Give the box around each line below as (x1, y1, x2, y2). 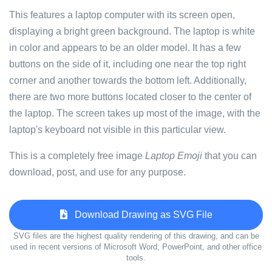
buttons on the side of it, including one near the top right (9, 59, 246, 69)
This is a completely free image (9, 151, 145, 161)
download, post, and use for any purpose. (9, 167, 186, 177)
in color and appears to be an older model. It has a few (9, 42, 241, 53)
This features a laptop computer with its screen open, (9, 10, 235, 20)
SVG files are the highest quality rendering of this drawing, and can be (13, 231, 259, 240)
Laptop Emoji (145, 151, 202, 161)
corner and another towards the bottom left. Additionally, (9, 75, 246, 86)
